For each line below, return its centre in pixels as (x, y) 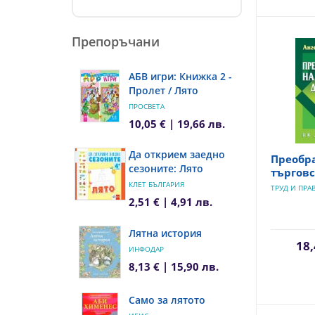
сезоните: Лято (166, 168)
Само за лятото (167, 300)
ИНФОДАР (146, 249)
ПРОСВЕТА (146, 106)
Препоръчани (116, 41)
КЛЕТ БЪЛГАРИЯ (156, 184)
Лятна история (165, 233)
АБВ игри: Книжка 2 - (180, 76)
